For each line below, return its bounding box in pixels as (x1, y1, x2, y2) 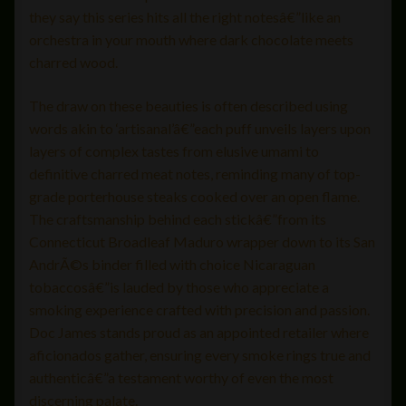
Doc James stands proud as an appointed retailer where (29, 323, 369, 341)
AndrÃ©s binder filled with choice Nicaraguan (29, 255, 315, 273)
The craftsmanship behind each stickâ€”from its (29, 209, 326, 227)
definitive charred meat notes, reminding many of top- (29, 164, 361, 182)
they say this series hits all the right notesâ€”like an (29, 8, 341, 26)
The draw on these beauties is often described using (29, 96, 348, 114)
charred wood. (29, 53, 118, 72)
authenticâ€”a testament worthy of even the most (29, 368, 333, 386)
